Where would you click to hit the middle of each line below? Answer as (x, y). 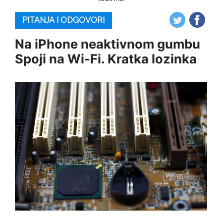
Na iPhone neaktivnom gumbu (108, 44)
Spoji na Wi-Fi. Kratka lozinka (106, 59)
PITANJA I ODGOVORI (63, 20)
